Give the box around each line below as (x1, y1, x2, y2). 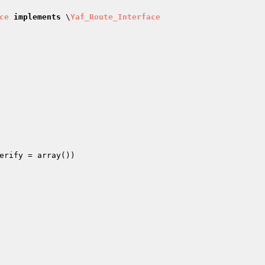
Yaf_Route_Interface (70, 12, 160, 21)
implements (14, 12, 61, 21)
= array (23, 151, 61, 160)
